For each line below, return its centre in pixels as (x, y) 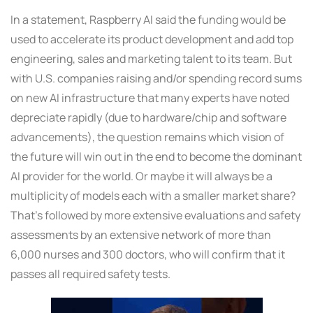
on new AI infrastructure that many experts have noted (150, 98)
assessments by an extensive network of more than (141, 235)
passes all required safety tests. (90, 274)
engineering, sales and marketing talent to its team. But (151, 59)
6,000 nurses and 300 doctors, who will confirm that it (148, 255)
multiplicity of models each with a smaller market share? (153, 196)
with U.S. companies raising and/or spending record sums (156, 79)
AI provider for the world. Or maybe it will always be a (141, 176)
